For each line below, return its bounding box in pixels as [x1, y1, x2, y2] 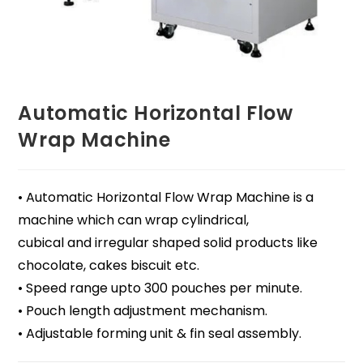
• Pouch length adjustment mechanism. [18, 301, 268, 321]
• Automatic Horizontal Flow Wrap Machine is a [18, 188, 314, 207]
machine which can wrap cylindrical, [18, 211, 250, 230]
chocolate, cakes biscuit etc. [18, 256, 200, 275]
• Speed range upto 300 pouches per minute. [18, 279, 303, 298]
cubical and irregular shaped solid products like [18, 233, 318, 253]
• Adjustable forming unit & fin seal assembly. [18, 324, 302, 344]
